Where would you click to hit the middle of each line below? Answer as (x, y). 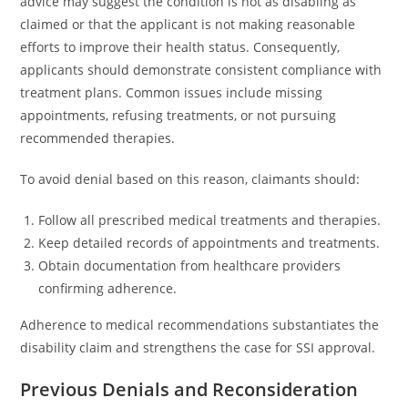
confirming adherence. (108, 288)
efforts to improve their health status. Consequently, (180, 47)
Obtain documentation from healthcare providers (190, 265)
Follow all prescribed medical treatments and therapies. (210, 220)
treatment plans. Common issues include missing (172, 92)
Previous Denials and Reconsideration (189, 389)
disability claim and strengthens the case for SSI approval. (198, 347)
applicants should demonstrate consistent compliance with (201, 70)
